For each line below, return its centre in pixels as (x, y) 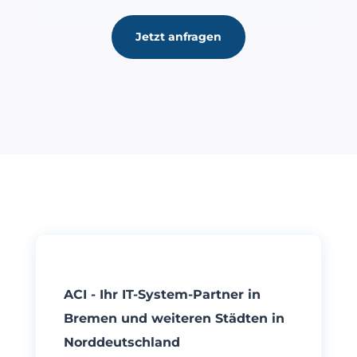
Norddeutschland (122, 342)
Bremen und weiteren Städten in (174, 318)
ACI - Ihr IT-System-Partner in (162, 294)
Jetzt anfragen (178, 37)
